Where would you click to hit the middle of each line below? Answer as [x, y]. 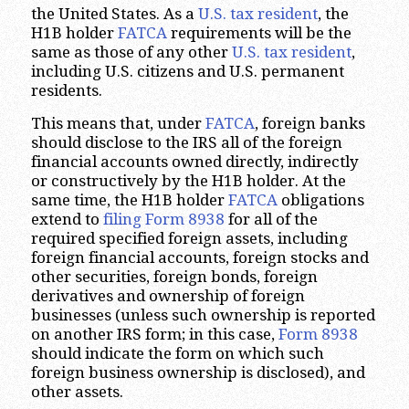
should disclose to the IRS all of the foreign [186, 142]
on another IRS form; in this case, [154, 334]
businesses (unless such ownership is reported [203, 315]
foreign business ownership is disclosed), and [198, 372]
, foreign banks [309, 123]
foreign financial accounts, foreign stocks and [199, 257]
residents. [66, 91]
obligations [320, 199]
